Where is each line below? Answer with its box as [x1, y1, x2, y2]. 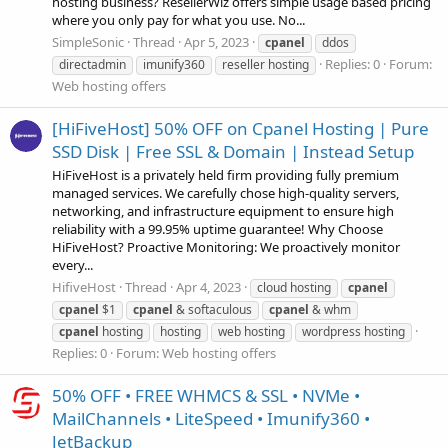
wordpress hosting [302, 322, 405, 340]
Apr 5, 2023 [184, 32, 249, 51]
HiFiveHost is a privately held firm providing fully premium [52, 166, 399, 185]
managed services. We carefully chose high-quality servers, [52, 184, 399, 203]
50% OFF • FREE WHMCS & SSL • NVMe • [52, 383, 360, 407]
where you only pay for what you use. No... [52, 11, 305, 30]
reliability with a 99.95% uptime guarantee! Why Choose [52, 220, 383, 239]
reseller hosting [222, 55, 309, 73]
